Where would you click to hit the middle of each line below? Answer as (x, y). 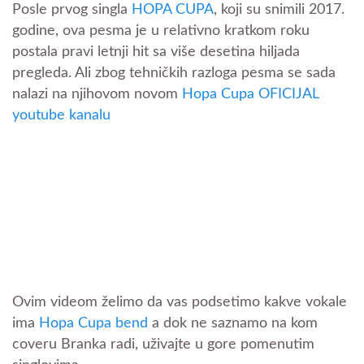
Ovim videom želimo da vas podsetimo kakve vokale (180, 303)
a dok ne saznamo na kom (233, 324)
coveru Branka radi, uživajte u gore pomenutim (163, 345)
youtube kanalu (61, 116)
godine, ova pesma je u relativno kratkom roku (161, 31)
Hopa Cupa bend (93, 324)
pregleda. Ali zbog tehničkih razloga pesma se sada (174, 74)
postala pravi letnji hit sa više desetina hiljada (156, 52)
